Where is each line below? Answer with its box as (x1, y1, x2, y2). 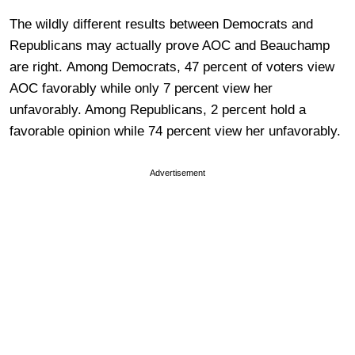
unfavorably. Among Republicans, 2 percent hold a (10, 102, 306, 118)
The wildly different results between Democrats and (10, 17, 313, 32)
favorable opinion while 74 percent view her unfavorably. (10, 124, 341, 139)
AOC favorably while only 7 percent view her (10, 81, 273, 97)
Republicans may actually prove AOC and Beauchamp (10, 38, 330, 54)
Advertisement (150, 168, 205, 178)
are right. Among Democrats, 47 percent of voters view (10, 59, 334, 75)
